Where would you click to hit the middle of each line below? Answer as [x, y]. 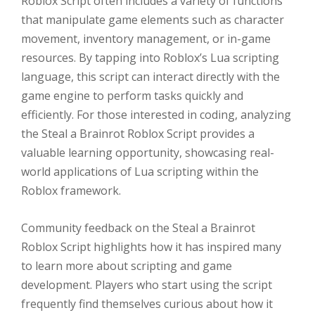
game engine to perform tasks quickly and [132, 96]
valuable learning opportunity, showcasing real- [148, 153]
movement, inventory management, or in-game [146, 39]
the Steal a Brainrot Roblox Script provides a [138, 134]
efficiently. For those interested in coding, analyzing [156, 115]
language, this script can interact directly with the [150, 77]
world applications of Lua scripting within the [140, 172]
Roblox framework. [71, 191]
